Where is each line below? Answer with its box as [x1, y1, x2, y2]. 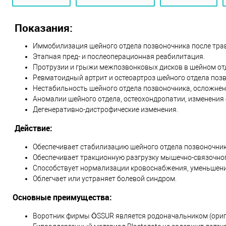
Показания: [15, 20, 73, 35]
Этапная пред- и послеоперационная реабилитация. [33, 52, 205, 61]
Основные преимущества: [13, 192, 114, 203]
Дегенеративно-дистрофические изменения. [33, 105, 178, 114]
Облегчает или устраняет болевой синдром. [33, 175, 178, 183]
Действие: [15, 123, 52, 134]
